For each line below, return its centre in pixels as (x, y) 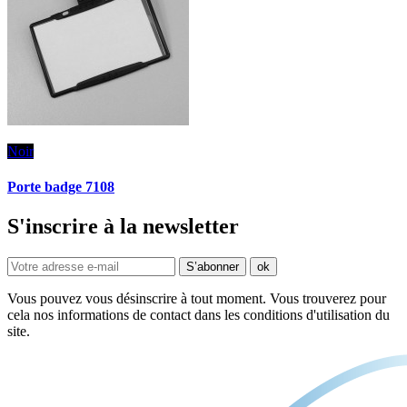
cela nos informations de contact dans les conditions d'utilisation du (199, 315)
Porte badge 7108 (61, 187)
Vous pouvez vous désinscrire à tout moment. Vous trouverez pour (197, 299)
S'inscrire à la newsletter (123, 227)
